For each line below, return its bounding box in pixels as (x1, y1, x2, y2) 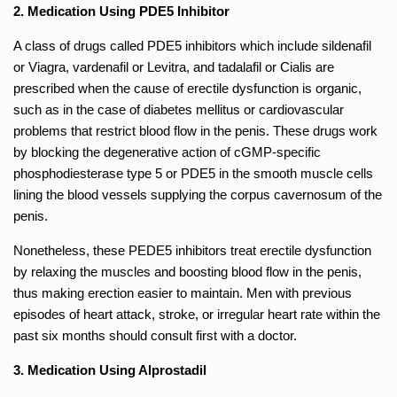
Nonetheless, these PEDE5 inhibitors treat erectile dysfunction (13, 242, 371, 258)
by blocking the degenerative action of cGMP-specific (13, 144, 321, 160)
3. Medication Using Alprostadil (13, 362, 206, 378)
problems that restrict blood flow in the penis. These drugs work (13, 122, 378, 138)
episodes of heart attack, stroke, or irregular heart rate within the (13, 306, 380, 322)
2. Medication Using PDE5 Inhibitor (13, 3, 230, 19)
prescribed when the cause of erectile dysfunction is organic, (13, 80, 362, 96)
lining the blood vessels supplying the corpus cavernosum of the (13, 186, 382, 202)
